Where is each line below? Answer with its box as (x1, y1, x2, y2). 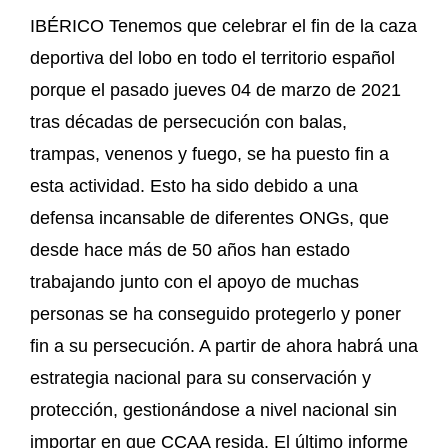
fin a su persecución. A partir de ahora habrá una (30, 336, 418, 357)
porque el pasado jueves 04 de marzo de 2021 (30, 80, 401, 101)
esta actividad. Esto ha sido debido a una (30, 176, 358, 197)
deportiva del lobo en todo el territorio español (30, 48, 395, 69)
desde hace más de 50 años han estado (30, 240, 350, 261)
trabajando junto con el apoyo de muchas (30, 272, 359, 293)
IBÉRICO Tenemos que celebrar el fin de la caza (30, 16, 417, 37)
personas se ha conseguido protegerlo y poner (30, 304, 401, 325)
